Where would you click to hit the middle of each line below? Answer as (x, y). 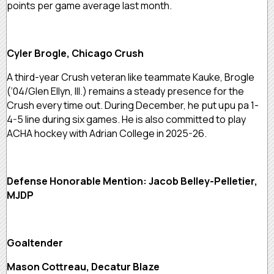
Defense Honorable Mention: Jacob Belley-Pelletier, (132, 181)
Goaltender (35, 243)
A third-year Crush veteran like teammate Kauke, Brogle (131, 77)
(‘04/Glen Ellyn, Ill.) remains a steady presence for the (125, 91)
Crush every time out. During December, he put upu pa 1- (133, 105)
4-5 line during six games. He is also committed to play (126, 119)
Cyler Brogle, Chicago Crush (75, 53)
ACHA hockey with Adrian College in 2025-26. (109, 133)
